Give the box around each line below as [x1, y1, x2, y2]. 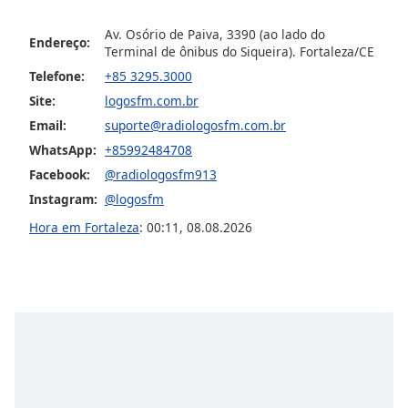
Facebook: [29, 165, 90, 183]
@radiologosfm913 [105, 165, 217, 183]
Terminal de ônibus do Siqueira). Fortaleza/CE [105, 42, 374, 60]
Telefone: [29, 66, 85, 85]
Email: [29, 116, 66, 134]
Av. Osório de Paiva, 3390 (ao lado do [105, 25, 325, 43]
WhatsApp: [29, 140, 97, 158]
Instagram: [29, 189, 97, 208]
